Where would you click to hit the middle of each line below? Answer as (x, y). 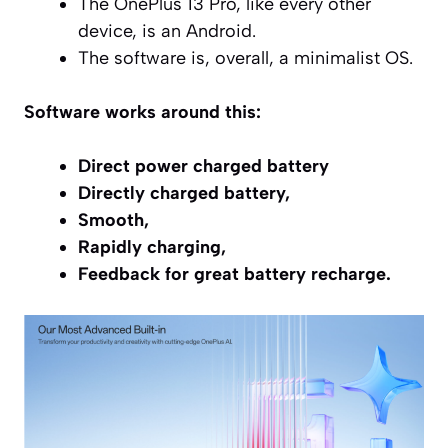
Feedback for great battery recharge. (234, 273)
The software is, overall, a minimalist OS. (245, 57)
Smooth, (113, 219)
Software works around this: (142, 111)
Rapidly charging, (152, 246)
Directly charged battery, (184, 192)
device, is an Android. (167, 30)
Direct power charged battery (203, 165)
